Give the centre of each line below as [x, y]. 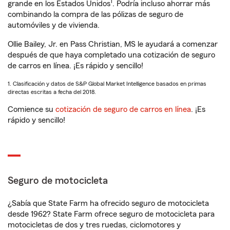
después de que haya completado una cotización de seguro [111, 55]
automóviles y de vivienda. [54, 25]
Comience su [32, 109]
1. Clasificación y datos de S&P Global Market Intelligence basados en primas [107, 84]
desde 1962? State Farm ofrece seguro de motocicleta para [111, 214]
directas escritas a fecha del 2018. [52, 92]
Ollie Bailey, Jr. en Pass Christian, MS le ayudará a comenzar [113, 44]
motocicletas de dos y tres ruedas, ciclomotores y [94, 225]
